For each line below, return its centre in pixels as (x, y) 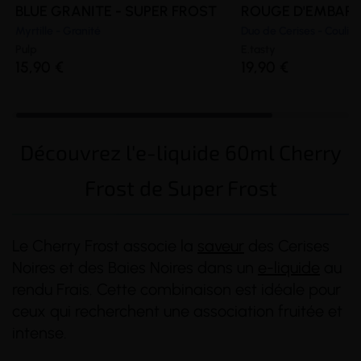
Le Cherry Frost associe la (105, 245)
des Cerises (287, 245)
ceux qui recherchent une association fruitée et (177, 311)
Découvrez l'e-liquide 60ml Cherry (180, 151)
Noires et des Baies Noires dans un (135, 267)
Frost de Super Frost (180, 187)
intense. (39, 332)
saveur (221, 245)
